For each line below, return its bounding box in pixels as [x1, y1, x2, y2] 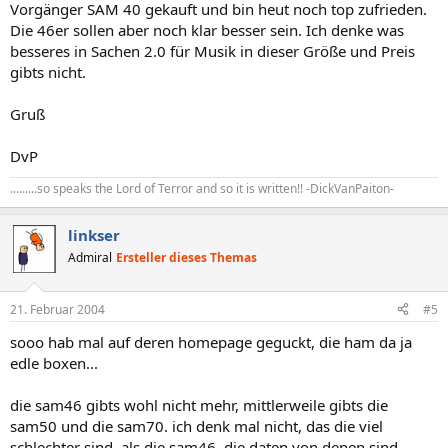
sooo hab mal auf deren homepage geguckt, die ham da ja [10, 331, 412, 352]
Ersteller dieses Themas [116, 249, 257, 266]
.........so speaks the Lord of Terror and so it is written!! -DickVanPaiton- [10, 180, 394, 197]
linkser [68, 225, 120, 245]
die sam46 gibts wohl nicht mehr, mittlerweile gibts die [10, 394, 388, 415]
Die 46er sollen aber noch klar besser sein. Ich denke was [10, 20, 404, 40]
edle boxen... [10, 352, 98, 373]
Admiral [68, 249, 112, 266]
